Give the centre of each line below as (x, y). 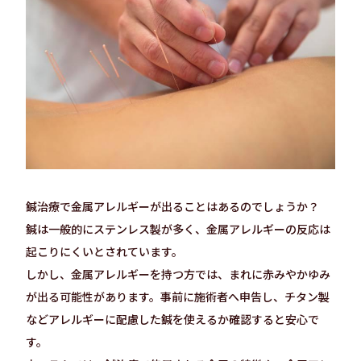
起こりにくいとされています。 (104, 251)
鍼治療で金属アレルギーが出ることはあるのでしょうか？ (172, 206)
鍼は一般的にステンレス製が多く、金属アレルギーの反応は (178, 229)
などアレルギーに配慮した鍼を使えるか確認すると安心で (172, 319)
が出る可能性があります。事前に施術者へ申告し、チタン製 (178, 297)
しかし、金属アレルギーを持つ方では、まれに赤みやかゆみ (178, 274)
